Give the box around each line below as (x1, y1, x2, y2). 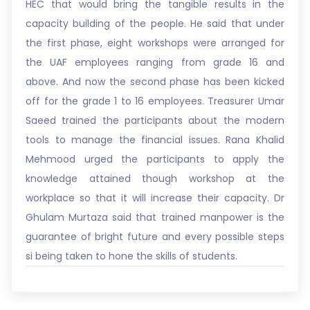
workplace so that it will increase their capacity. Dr (26, 191, 284, 205)
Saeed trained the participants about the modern (26, 113, 284, 127)
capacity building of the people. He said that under (26, 17, 284, 30)
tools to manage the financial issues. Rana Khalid (26, 133, 284, 147)
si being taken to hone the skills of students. (26, 249, 237, 263)
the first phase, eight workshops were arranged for (26, 36, 284, 50)
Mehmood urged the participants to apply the (26, 152, 284, 166)
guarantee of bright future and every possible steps (26, 230, 284, 244)
